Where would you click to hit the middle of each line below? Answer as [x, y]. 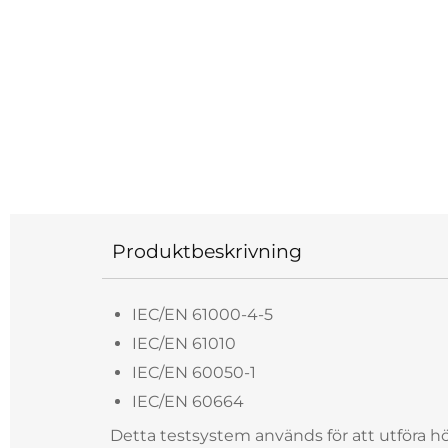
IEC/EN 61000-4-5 [202, 314]
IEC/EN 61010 [184, 343]
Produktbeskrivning [207, 251]
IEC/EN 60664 [188, 401]
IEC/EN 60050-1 [194, 372]
